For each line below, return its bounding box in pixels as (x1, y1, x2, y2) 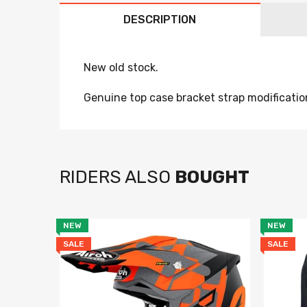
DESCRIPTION (123, 13, 197, 27)
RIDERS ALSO (60, 167, 175, 188)
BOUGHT (175, 167, 249, 188)
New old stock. (84, 61, 158, 75)
